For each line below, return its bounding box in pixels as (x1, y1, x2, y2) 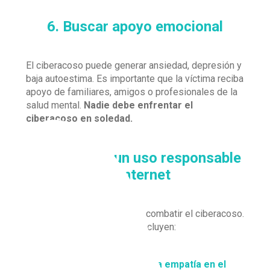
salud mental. (26, 99, 84, 111)
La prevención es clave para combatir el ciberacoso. (26, 208, 244, 219)
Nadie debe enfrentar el (84, 99, 193, 111)
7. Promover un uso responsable (29, 149, 241, 166)
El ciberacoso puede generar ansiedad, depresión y (26, 60, 242, 71)
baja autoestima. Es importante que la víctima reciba (26, 73, 243, 84)
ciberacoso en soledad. (26, 113, 133, 124)
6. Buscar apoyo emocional (47, 18, 223, 35)
